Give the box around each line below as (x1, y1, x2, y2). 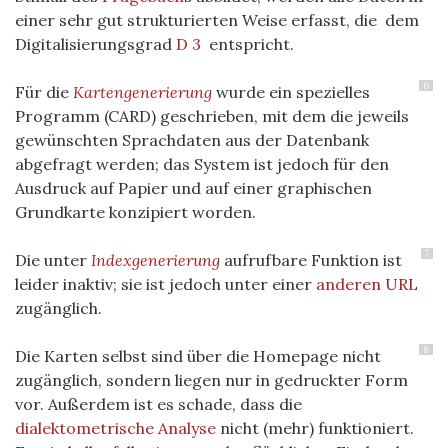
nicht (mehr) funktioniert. (216, 417, 414, 438)
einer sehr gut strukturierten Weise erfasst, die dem (15, 9, 419, 30)
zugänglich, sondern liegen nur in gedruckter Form (15, 369, 408, 390)
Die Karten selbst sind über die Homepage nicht (15, 345, 381, 366)
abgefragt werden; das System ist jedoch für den (15, 153, 389, 174)
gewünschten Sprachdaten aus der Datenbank (15, 129, 369, 150)
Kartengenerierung (73, 81, 212, 102)
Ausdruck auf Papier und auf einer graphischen (15, 177, 372, 198)
